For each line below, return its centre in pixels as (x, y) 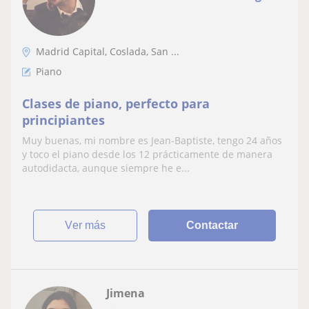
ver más (89, 226)
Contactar (212, 226)
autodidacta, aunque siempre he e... (106, 168)
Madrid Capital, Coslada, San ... (108, 52)
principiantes (63, 120)
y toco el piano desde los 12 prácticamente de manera (147, 154)
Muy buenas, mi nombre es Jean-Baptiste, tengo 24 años (152, 141)
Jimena (126, 293)
